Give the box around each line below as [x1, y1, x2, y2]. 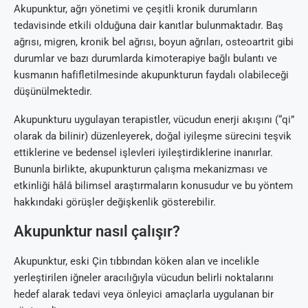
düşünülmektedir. [14, 85, 92, 98]
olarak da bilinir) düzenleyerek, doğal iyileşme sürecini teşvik [14, 129, 291, 142]
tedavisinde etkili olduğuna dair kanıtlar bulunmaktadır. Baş [14, 19, 283, 32]
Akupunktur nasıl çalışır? [14, 222, 180, 240]
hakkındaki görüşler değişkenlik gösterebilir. [14, 195, 216, 208]
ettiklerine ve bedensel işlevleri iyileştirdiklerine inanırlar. [14, 146, 273, 159]
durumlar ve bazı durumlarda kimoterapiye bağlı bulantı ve [14, 52, 277, 65]
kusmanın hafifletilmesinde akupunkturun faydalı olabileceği [14, 68, 289, 81]
